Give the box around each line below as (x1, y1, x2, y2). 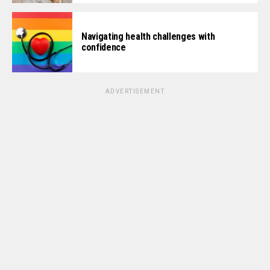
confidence (81, 42, 126, 54)
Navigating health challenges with (81, 31, 215, 43)
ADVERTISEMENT (105, 88, 165, 95)
